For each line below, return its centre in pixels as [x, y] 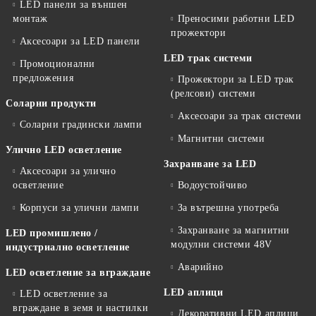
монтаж [30, 18]
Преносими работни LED [236, 18]
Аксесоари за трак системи [239, 116]
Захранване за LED [210, 164]
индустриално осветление [68, 247]
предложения [43, 78]
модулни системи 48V [221, 244]
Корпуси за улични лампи [79, 207]
